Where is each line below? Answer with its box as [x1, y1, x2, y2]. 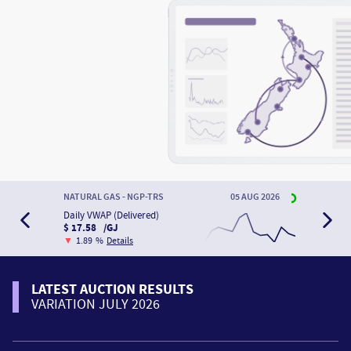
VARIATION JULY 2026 [31, 295, 160, 313]
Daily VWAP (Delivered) [63, 208, 159, 222]
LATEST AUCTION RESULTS [31, 279, 194, 299]
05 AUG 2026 [230, 190, 280, 203]
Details [107, 233, 133, 247]
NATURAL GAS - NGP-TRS [63, 190, 164, 203]
